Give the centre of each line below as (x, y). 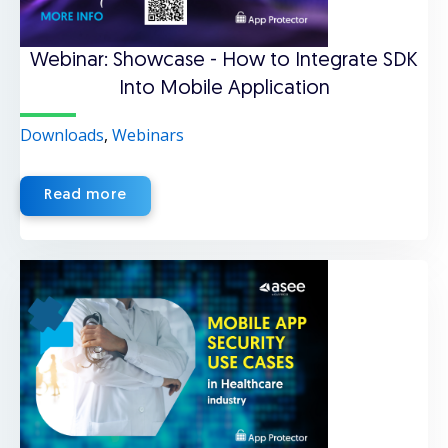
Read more (86, 195)
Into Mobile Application (224, 89)
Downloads (62, 135)
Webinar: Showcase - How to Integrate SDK (224, 61)
